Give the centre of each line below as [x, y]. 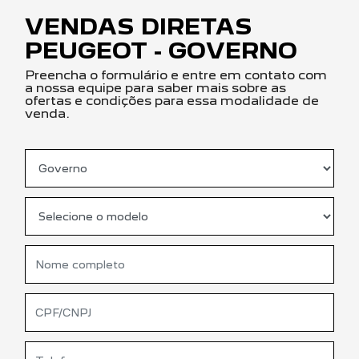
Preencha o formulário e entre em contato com [176, 75]
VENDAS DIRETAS [139, 26]
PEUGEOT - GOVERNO [161, 50]
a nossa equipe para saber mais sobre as [155, 88]
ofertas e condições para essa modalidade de [172, 101]
